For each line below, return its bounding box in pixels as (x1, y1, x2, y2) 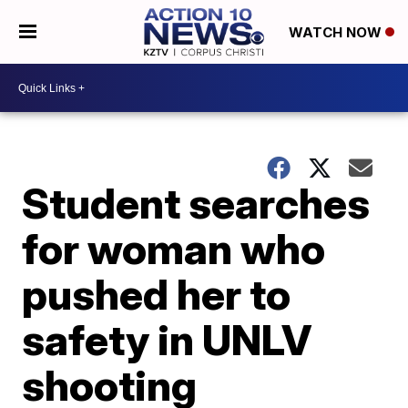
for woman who (22, 223, 326, 274)
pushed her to (22, 269, 291, 320)
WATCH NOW (288, 24, 385, 42)
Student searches (22, 178, 371, 229)
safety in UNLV (22, 314, 312, 365)
